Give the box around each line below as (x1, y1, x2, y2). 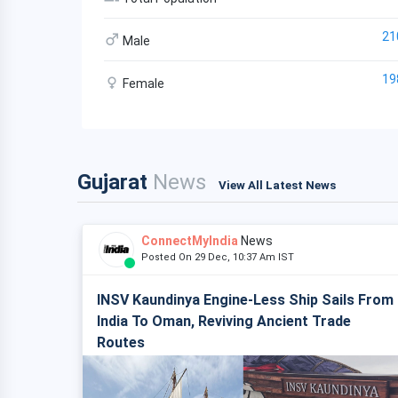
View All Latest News (219, 179, 336, 192)
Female (120, 76, 164, 91)
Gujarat (77, 170, 153, 195)
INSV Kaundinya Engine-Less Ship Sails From (97, 291, 394, 308)
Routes (97, 334, 145, 351)
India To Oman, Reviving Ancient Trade (97, 313, 351, 330)
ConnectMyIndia (141, 234, 238, 248)
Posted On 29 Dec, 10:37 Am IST (141, 251, 302, 263)
